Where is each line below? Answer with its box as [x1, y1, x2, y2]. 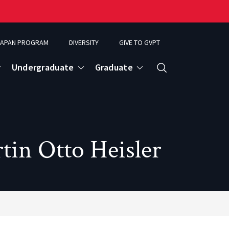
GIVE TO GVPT [119, 38, 160, 47]
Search [155, 71, 181, 83]
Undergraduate [11, 61, 74, 73]
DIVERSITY [69, 38, 99, 47]
